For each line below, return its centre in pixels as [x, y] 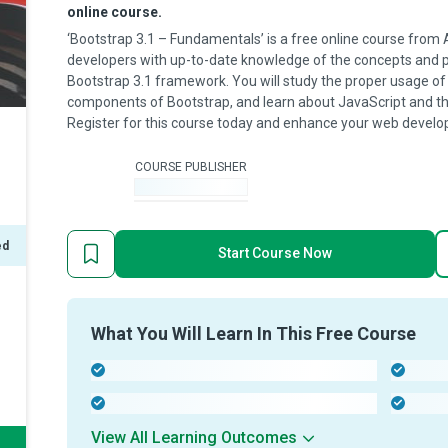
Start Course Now [275, 253]
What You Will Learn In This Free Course [253, 333]
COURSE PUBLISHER [191, 166]
